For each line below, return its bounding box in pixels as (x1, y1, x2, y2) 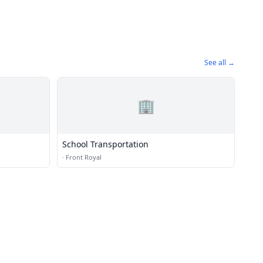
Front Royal (66, 153, 102, 161)
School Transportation (62, 139, 149, 150)
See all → (204, 58, 235, 68)
